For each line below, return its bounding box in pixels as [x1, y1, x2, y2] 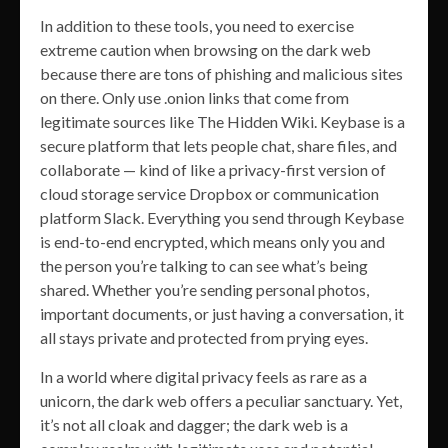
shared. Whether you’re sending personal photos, [40, 280, 369, 300]
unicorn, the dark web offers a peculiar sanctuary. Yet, [40, 391, 402, 411]
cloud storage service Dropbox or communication [40, 184, 379, 204]
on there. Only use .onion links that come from [40, 88, 349, 108]
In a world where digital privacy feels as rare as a [40, 367, 367, 387]
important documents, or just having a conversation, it [40, 304, 404, 324]
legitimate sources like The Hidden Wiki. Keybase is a [40, 112, 405, 132]
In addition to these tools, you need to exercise [40, 16, 354, 36]
